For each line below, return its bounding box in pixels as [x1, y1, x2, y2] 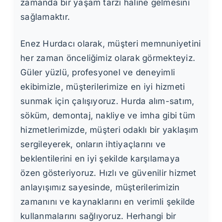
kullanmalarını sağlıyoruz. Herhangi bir [20, 211, 176, 221]
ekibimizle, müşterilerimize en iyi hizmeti [20, 81, 185, 92]
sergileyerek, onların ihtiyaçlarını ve [20, 139, 166, 149]
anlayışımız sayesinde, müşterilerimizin [20, 182, 180, 192]
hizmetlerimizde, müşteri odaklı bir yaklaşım [20, 124, 199, 135]
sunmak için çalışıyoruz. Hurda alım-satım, [20, 96, 195, 106]
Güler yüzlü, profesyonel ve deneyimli [20, 67, 175, 77]
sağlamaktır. [20, 11, 70, 22]
